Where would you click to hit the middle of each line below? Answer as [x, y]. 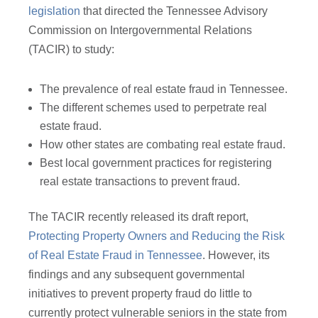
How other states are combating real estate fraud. [163, 145]
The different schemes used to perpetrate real [154, 108]
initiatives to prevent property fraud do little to [141, 294]
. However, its [236, 256]
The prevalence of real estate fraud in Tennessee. [164, 89]
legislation [55, 11]
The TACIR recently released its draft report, [139, 217]
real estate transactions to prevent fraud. [144, 182]
